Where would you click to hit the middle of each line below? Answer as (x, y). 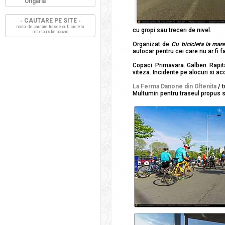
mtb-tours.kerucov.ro (50, 32)
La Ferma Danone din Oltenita (174, 86)
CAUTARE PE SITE (50, 21)
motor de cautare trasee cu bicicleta (50, 27)
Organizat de (152, 44)
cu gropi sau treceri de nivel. (172, 30)
